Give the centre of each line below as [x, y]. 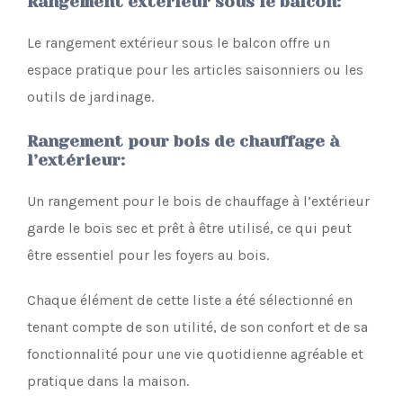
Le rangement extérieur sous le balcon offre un [179, 42]
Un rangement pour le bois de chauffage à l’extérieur [198, 201]
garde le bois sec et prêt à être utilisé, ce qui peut [189, 228]
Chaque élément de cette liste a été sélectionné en [190, 300]
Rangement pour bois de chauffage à [183, 141]
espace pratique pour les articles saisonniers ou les [195, 69]
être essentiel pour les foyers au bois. [148, 255]
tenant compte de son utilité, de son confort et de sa [197, 327]
